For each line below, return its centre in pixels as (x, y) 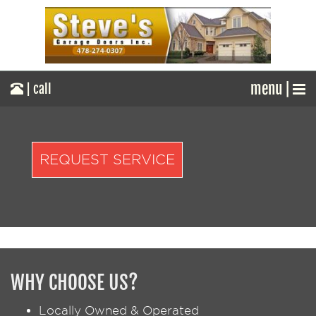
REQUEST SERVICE (107, 159)
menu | (272, 89)
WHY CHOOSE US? (74, 282)
